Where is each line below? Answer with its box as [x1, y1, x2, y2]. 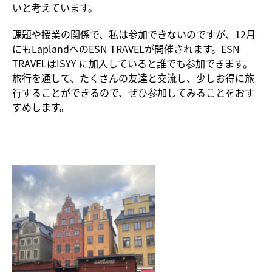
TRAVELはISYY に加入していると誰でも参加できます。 [12, 55, 253, 70]
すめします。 [12, 99, 69, 114]
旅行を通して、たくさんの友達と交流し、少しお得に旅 [12, 70, 254, 85]
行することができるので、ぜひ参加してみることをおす [12, 84, 254, 100]
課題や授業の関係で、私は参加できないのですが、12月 [12, 26, 256, 41]
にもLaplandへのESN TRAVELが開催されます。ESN [12, 41, 240, 56]
